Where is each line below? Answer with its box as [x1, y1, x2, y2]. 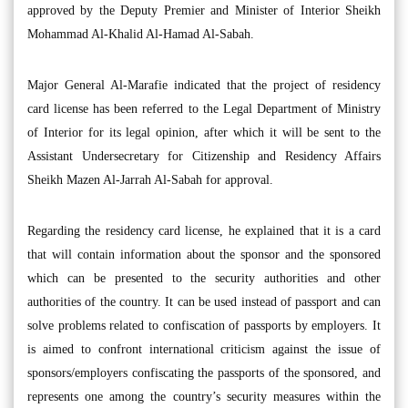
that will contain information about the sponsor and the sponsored [27, 248, 381, 261]
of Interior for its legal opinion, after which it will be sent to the [27, 126, 381, 139]
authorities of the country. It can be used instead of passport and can [27, 295, 381, 309]
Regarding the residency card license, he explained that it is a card [27, 224, 381, 238]
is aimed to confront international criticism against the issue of [27, 342, 381, 356]
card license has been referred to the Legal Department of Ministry [27, 102, 381, 116]
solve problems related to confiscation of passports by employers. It [27, 319, 381, 332]
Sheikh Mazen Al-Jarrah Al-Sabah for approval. [27, 173, 273, 187]
